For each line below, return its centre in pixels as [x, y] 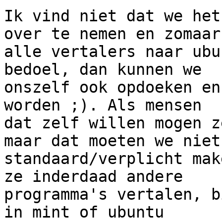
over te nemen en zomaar [112, 34]
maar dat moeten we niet [112, 141]
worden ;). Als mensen [103, 105]
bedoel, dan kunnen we [103, 70]
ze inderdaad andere [93, 177]
